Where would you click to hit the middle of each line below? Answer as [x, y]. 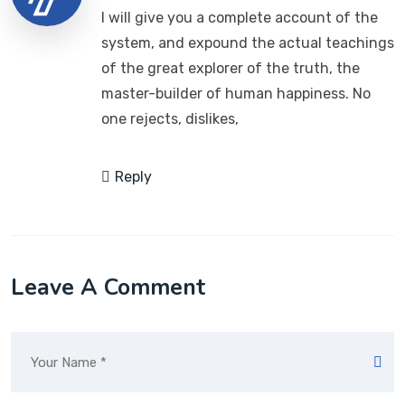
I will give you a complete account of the [240, 18]
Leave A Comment [108, 287]
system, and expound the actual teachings [248, 43]
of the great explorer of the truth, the [231, 68]
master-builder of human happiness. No [236, 94]
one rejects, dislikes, [170, 119]
